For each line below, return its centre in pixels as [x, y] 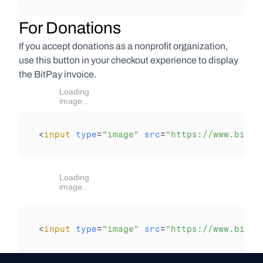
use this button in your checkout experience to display [129, 60]
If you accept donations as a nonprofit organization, [123, 46]
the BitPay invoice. [58, 74]
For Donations [70, 28]
